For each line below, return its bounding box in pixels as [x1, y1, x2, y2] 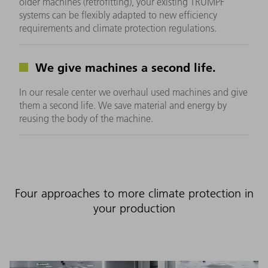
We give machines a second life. [32, 59, 216, 75]
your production [93, 200, 175, 215]
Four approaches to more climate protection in [14, 185, 254, 200]
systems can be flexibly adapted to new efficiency [19, 8, 217, 21]
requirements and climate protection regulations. [19, 22, 217, 34]
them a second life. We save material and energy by [19, 99, 227, 111]
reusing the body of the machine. [19, 112, 153, 124]
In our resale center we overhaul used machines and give [19, 86, 248, 98]
